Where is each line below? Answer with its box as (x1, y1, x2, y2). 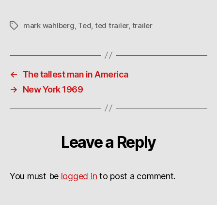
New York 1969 (22, 84, 83, 94)
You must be (10, 170, 61, 181)
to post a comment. (97, 170, 176, 181)
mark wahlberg (23, 20, 75, 30)
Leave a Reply (61, 132, 156, 152)
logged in (61, 170, 97, 181)
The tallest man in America (22, 69, 128, 79)
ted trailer (94, 20, 129, 30)
